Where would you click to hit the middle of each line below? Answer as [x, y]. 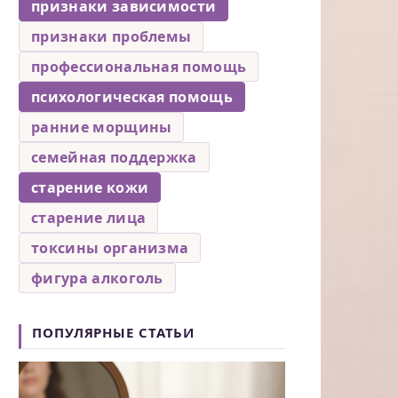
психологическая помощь [132, 96]
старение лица [89, 217]
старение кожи [90, 187]
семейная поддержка [114, 157]
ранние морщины [102, 127]
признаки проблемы [111, 36]
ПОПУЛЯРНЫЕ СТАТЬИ [114, 332]
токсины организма [110, 247]
